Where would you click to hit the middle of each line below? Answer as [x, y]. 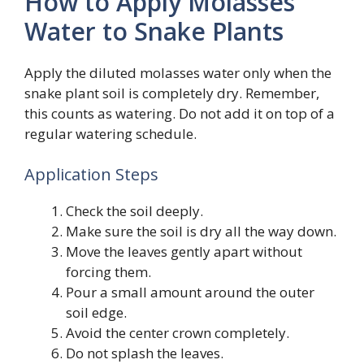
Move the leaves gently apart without [184, 251]
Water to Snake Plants [154, 32]
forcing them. [108, 271]
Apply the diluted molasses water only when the [178, 73]
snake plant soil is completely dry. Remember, [172, 93]
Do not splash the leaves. [145, 353]
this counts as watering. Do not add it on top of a [180, 114]
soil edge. [96, 312]
